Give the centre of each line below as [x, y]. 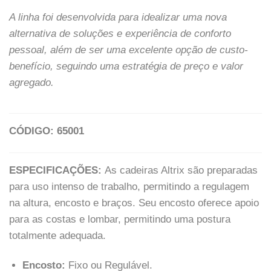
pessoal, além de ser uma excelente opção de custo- [129, 50]
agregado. [31, 82]
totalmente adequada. [57, 235]
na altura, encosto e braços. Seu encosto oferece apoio [134, 203]
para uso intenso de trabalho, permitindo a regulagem [129, 186]
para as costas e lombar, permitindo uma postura [120, 219]
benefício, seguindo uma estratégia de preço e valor [126, 66]
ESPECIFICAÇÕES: [57, 170]
